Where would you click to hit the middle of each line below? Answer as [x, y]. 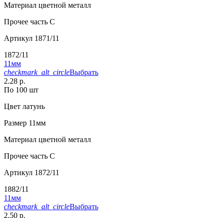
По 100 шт [21, 90]
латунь [33, 106]
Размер [15, 123]
